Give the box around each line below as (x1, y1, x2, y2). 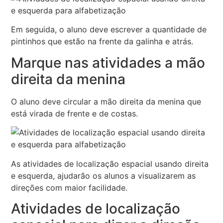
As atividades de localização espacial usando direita (11, 158, 209, 169)
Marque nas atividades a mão (11, 54, 206, 71)
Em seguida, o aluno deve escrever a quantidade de (11, 24, 207, 35)
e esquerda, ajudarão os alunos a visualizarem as (11, 170, 196, 181)
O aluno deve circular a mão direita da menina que (11, 96, 202, 107)
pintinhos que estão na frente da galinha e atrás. (11, 36, 194, 47)
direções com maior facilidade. (11, 182, 128, 193)
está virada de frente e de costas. (11, 108, 138, 118)
